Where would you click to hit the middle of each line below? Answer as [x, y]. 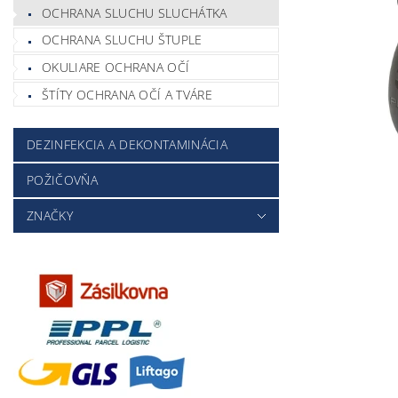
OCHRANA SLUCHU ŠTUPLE [122, 40]
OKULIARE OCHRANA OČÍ [116, 67]
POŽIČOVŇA [62, 180]
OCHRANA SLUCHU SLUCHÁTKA [135, 12]
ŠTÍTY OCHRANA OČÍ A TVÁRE [127, 94]
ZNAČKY [50, 216]
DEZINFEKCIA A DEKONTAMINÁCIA [127, 145]
